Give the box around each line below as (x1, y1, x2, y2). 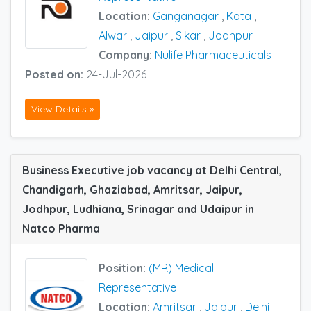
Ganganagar (153, 9, 219, 24)
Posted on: (25, 67, 86, 82)
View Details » (31, 102, 94, 115)
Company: (99, 48, 155, 62)
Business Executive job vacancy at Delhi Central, (22, 162, 282, 177)
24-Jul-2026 (86, 67, 146, 82)
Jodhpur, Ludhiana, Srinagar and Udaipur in (22, 201, 254, 216)
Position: (99, 260, 149, 275)
